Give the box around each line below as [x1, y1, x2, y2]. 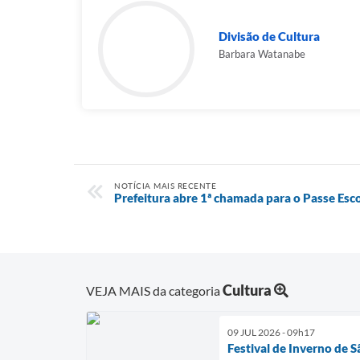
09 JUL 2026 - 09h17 [227, 325, 315, 338]
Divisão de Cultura [219, 29, 320, 43]
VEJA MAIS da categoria [86, 282, 223, 298]
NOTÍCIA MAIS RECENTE [114, 181, 216, 190]
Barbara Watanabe [219, 47, 305, 60]
